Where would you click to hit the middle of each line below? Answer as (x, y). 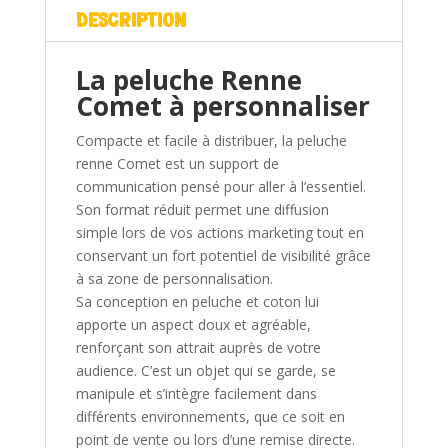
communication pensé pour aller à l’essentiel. (220, 187)
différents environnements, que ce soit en (210, 417)
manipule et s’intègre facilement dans (196, 394)
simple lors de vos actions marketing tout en (219, 233)
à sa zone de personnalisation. (174, 279)
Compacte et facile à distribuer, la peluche (211, 141)
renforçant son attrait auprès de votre (198, 348)
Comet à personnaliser (222, 106)
